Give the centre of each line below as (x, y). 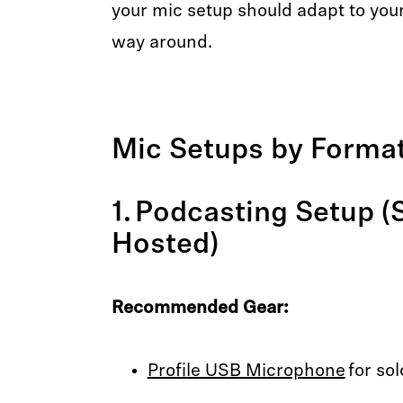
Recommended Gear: (202, 309)
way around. (164, 43)
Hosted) (168, 246)
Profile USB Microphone (246, 372)
